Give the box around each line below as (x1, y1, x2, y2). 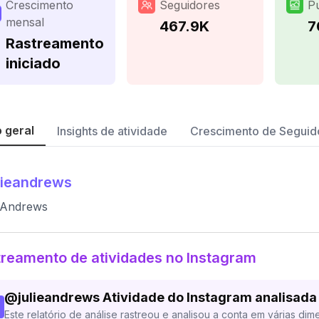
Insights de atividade (57, 124, 167, 138)
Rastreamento (6, 35, 104, 52)
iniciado (6, 55, 61, 72)
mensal (6, 15, 44, 29)
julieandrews (18, 290, 100, 305)
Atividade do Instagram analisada (103, 290, 317, 305)
